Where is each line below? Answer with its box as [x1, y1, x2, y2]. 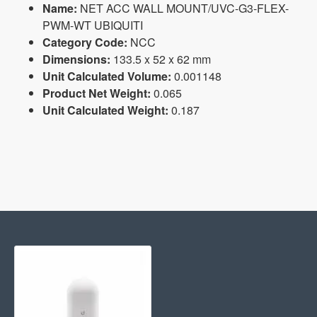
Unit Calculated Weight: [42, 102, 168, 119]
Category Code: [42, 34, 127, 51]
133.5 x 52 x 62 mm [110, 51, 211, 68]
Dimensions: [42, 51, 110, 68]
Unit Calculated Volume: [42, 68, 171, 85]
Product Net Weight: [42, 85, 151, 102]
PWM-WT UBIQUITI [42, 17, 143, 34]
